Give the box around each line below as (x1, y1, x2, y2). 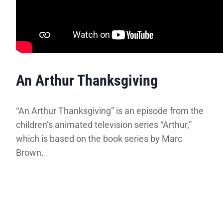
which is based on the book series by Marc (16, 133, 182, 144)
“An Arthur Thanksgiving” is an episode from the (16, 105, 204, 116)
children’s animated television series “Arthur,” (16, 119, 192, 130)
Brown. (16, 147, 44, 158)
